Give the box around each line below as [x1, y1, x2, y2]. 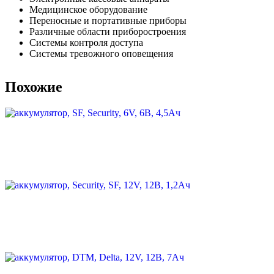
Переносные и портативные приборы [29, 15, 187, 26]
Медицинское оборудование [29, 4, 147, 15]
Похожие [5, 78, 62, 95]
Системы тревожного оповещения [29, 48, 173, 59]
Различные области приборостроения [29, 26, 186, 37]
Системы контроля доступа [29, 37, 143, 48]
